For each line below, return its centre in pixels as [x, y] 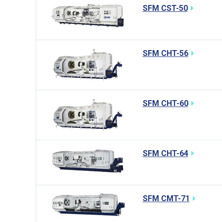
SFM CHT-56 [165, 53]
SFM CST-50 [165, 8]
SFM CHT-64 [165, 153]
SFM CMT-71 [166, 198]
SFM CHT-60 [165, 103]
